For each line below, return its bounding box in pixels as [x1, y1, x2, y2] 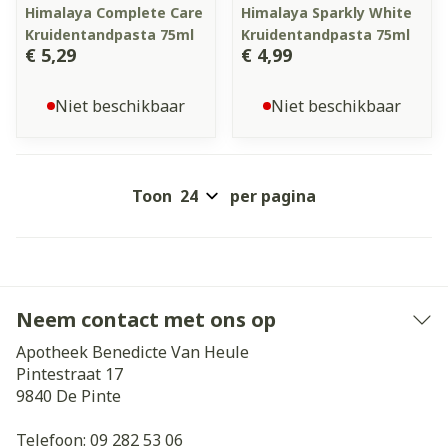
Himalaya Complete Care [25, 3, 203, 22]
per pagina [230, 185, 316, 207]
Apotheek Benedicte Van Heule [16, 341, 249, 363]
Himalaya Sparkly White [241, 3, 412, 22]
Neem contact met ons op [16, 306, 276, 333]
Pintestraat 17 [16, 363, 123, 385]
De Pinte [56, 385, 121, 407]
